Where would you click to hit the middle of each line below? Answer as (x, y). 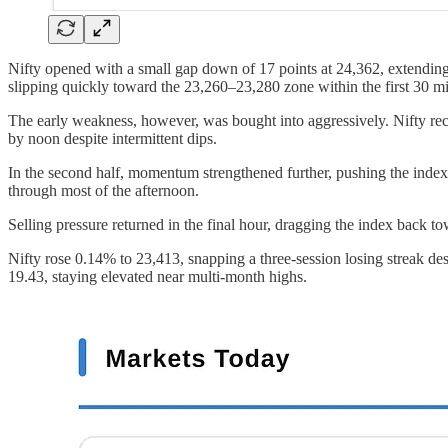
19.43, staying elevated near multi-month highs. (157, 277)
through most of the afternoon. (103, 191)
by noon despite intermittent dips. (112, 139)
